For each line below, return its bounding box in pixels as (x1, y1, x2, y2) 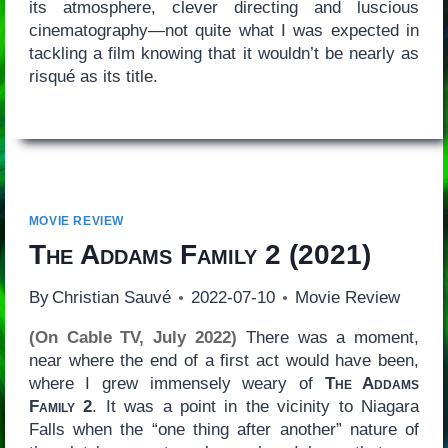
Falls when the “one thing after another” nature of (28, 420, 420, 440)
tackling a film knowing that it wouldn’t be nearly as (28, 44, 420, 64)
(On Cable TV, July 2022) (28, 328, 237, 348)
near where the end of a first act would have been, (28, 351, 420, 371)
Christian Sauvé (51, 288, 171, 308)
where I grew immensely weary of (28, 374, 325, 394)
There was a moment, (237, 328, 420, 348)
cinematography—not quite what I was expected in (28, 21, 420, 41)
